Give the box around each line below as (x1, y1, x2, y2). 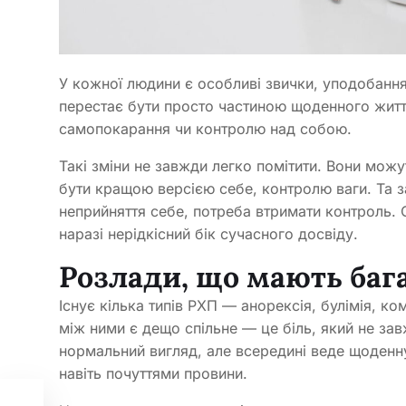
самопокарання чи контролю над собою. (59, 120, 356, 139)
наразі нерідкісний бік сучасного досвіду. (59, 225, 358, 244)
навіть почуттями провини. (59, 364, 247, 383)
